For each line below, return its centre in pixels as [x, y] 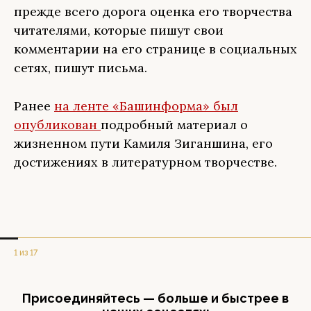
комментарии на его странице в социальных [155, 49]
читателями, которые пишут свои [119, 30]
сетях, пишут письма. [81, 68]
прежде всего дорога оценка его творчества [153, 11]
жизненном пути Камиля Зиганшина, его [143, 143]
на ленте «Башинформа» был [146, 106]
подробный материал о [174, 125]
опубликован [57, 125]
